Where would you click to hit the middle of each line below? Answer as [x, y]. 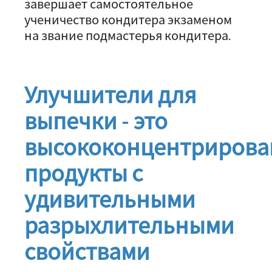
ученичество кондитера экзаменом [128, 19]
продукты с [83, 173]
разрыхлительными [129, 225]
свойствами [87, 251]
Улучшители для [110, 95]
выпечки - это [96, 121]
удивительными [110, 199]
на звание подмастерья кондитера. [127, 35]
